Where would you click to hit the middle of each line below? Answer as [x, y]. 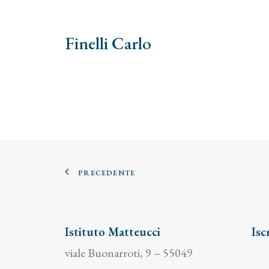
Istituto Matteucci [113, 232]
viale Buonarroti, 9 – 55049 [129, 253]
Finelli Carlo [108, 43]
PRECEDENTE [107, 173]
